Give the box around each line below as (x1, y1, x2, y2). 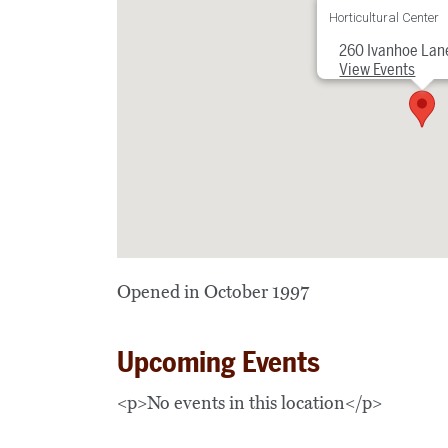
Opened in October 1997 (117, 280, 309, 303)
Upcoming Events (117, 345, 320, 379)
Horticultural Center (328, 9, 439, 25)
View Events (338, 59, 415, 79)
